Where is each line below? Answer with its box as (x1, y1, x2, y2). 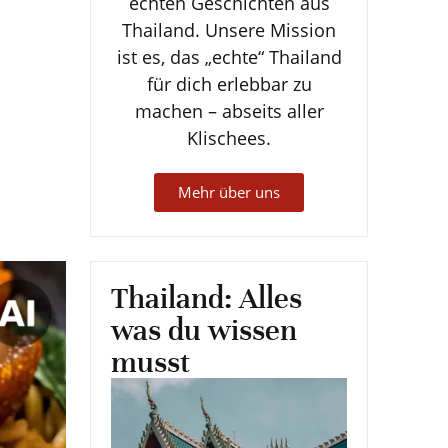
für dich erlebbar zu (146, 71, 312, 96)
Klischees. (187, 125, 271, 150)
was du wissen (111, 314, 297, 347)
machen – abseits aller (134, 98, 324, 123)
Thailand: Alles (111, 282, 302, 315)
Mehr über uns (178, 182, 280, 203)
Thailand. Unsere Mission (122, 17, 336, 42)
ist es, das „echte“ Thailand (116, 44, 342, 69)
